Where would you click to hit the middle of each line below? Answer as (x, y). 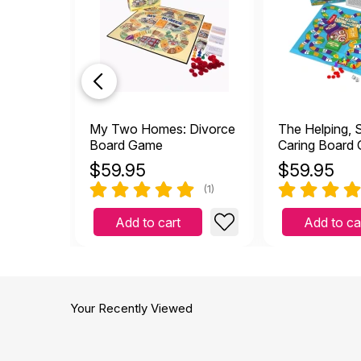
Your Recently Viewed (131, 308)
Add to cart (148, 222)
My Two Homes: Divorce (162, 129)
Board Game (126, 145)
